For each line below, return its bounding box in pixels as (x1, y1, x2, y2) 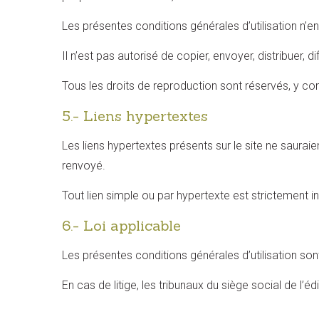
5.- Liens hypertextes (62, 107, 208, 125)
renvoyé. (62, 159, 105, 172)
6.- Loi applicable (62, 216, 181, 234)
